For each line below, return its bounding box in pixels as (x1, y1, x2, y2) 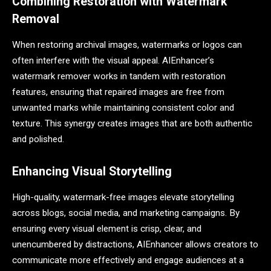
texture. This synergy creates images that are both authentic (12, 117, 252, 129)
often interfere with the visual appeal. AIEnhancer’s (12, 54, 214, 66)
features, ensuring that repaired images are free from (12, 86, 224, 97)
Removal (12, 11, 59, 26)
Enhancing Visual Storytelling (12, 165, 172, 179)
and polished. (12, 133, 64, 145)
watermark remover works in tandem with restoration (12, 70, 226, 82)
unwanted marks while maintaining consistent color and (12, 102, 234, 113)
